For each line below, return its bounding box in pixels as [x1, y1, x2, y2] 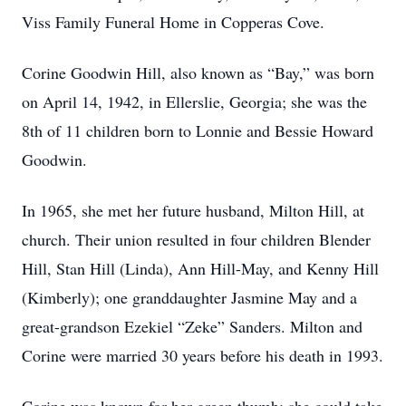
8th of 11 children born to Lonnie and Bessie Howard [22, 120, 373, 141]
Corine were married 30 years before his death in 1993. [22, 344, 383, 366]
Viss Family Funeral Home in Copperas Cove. [22, 11, 324, 33]
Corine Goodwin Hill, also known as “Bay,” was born [22, 62, 374, 83]
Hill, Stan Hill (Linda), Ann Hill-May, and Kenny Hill [22, 257, 379, 279]
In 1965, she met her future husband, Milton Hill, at [22, 199, 364, 221]
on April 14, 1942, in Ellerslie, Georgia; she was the [22, 91, 367, 112]
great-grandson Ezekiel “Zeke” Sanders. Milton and [22, 315, 362, 337]
